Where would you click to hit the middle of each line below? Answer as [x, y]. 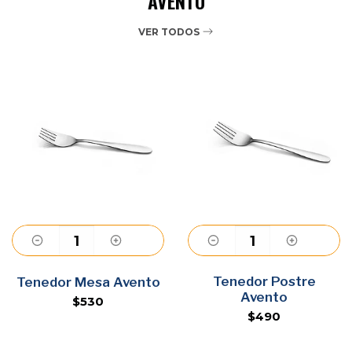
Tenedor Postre [264, 281]
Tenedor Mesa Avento [88, 282]
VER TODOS [170, 31]
